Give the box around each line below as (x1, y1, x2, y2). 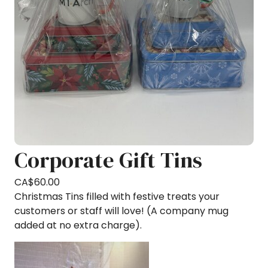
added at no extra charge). (14, 218, 142, 233)
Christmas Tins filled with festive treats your (14, 190, 220, 204)
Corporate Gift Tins (14, 145, 202, 175)
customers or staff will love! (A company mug (14, 204, 229, 218)
